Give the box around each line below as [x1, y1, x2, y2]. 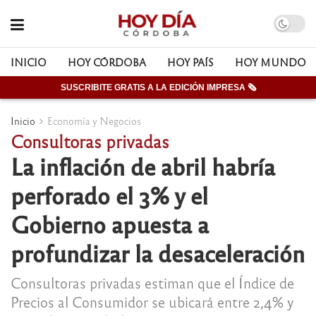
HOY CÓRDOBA [68, 56, 146, 68]
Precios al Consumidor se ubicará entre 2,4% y [11, 292, 293, 310]
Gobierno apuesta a [11, 209, 209, 238]
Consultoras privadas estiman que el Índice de [11, 273, 294, 291]
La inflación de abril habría [11, 151, 275, 181]
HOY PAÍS [167, 56, 214, 68]
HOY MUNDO [235, 56, 306, 68]
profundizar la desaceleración [11, 238, 305, 267]
